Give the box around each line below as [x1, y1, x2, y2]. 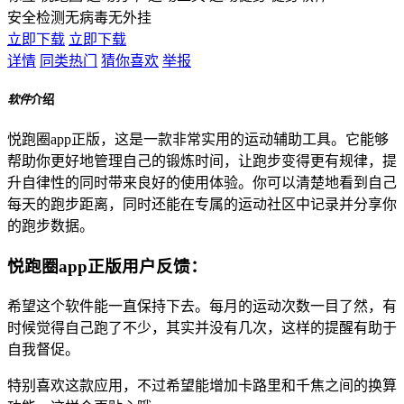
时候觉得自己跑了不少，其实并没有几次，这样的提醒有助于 [7, 319, 397, 335]
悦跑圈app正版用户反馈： [7, 256, 207, 276]
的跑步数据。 [7, 218, 94, 234]
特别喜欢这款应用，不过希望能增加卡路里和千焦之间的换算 [7, 377, 397, 393]
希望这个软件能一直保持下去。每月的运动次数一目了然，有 [7, 298, 397, 314]
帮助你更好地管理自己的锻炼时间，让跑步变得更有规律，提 [7, 153, 397, 170]
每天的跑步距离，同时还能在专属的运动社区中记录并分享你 [7, 197, 397, 213]
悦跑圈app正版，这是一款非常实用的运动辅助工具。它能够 [7, 132, 389, 148]
